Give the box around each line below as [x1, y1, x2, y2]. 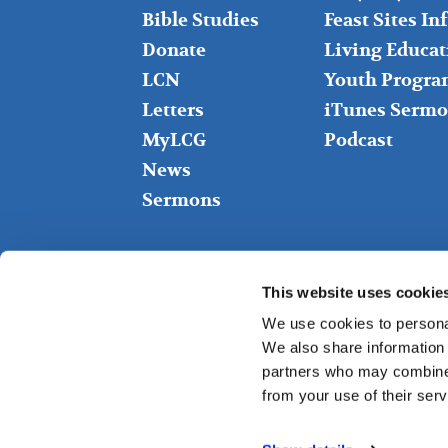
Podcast [323, 128, 393, 152]
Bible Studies [142, 8, 259, 32]
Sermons [142, 188, 221, 212]
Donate [142, 38, 206, 62]
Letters [142, 98, 204, 122]
